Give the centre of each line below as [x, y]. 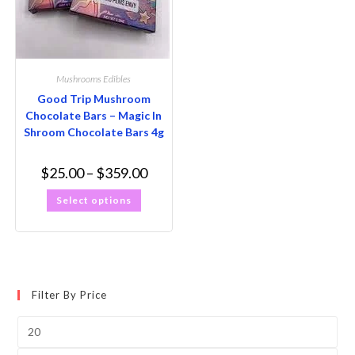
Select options [94, 200]
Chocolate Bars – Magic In [94, 115]
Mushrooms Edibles [94, 79]
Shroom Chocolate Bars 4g [94, 132]
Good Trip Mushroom [94, 99]
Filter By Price [70, 294]
